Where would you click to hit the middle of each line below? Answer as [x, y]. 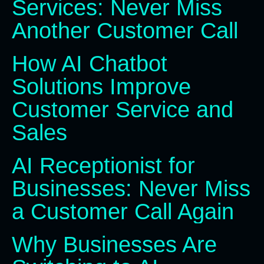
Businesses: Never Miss [131, 188]
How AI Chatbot [90, 63]
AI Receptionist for [103, 165]
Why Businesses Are [114, 244]
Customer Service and [123, 109]
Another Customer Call [125, 30]
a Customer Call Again [123, 211]
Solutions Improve [101, 86]
